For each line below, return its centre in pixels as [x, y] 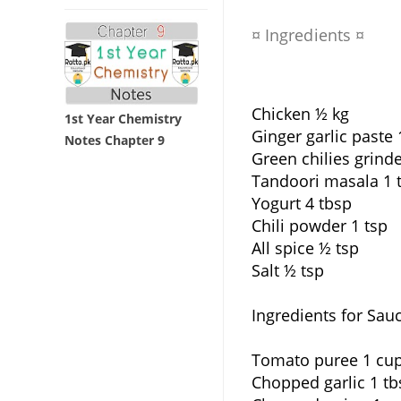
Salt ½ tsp [287, 270]
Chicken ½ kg [300, 114]
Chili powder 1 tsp [319, 226]
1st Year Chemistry [123, 119]
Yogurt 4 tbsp [301, 203]
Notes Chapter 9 [115, 141]
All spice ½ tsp [305, 248]
